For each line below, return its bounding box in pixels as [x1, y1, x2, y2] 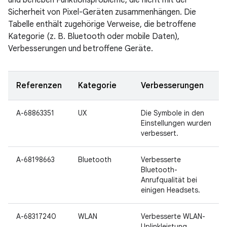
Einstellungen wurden [141, 119, 211, 128]
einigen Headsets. [141, 185, 200, 195]
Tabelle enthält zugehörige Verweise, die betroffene [8, 19, 196, 29]
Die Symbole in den [141, 108, 204, 118]
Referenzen [16, 81, 62, 91]
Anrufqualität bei [141, 175, 197, 184]
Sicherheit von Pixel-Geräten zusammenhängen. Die [8, 7, 196, 17]
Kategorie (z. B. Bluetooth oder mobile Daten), [8, 31, 179, 42]
